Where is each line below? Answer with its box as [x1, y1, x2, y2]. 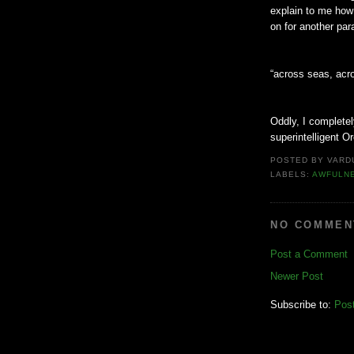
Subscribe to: [270, 298, 334, 311]
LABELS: [270, 170, 313, 179]
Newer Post [270, 269, 323, 282]
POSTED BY [270, 156, 328, 165]
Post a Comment [270, 247, 348, 260]
